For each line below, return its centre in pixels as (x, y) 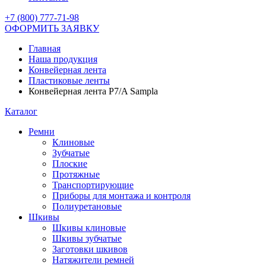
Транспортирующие (93, 185)
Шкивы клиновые (89, 228)
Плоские (70, 164)
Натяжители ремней (93, 260)
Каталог (21, 111)
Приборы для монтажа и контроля (121, 196)
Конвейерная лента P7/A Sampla (93, 91)
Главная (45, 48)
